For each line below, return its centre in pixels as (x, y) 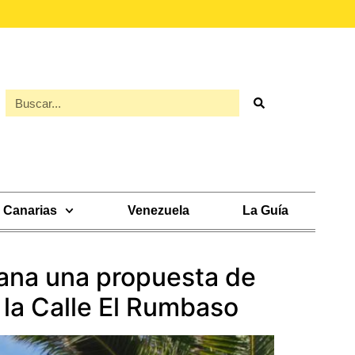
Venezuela (158, 210)
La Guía (266, 210)
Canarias (31, 210)
